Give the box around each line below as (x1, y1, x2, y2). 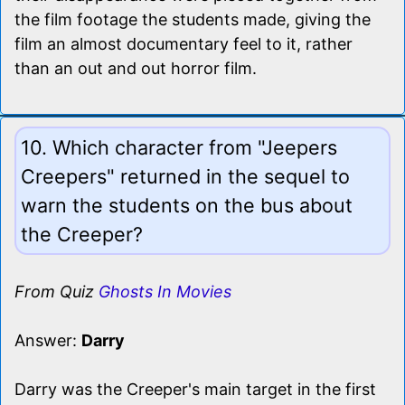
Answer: (14, 330, 81, 350)
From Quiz (14, 281, 99, 301)
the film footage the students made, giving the (14, 9, 371, 29)
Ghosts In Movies (99, 281, 231, 301)
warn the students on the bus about (21, 193, 353, 217)
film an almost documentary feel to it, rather (14, 33, 353, 53)
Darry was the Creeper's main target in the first (14, 379, 376, 399)
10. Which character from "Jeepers (21, 135, 337, 159)
